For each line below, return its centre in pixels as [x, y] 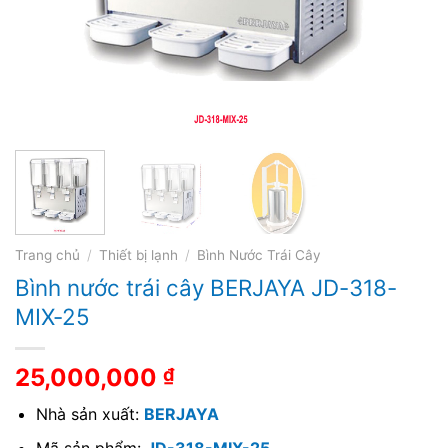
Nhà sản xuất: [89, 413]
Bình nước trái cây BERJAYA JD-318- [206, 287]
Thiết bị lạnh [139, 254]
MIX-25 [52, 316]
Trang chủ [47, 254]
